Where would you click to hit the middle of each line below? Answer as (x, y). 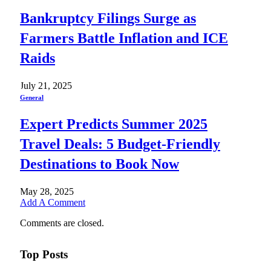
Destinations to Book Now (100, 164)
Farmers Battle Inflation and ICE (124, 38)
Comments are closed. (62, 223)
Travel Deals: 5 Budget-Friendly (120, 144)
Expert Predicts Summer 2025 (114, 124)
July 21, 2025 (46, 86)
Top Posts (44, 254)
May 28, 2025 (47, 192)
